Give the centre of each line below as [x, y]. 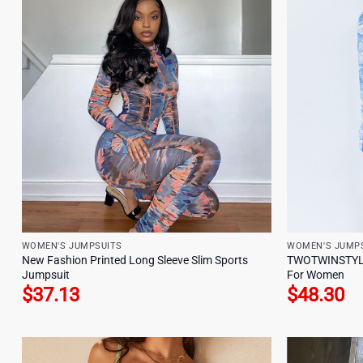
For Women [316, 275]
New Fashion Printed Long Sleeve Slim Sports [135, 260]
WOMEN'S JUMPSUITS [72, 246]
